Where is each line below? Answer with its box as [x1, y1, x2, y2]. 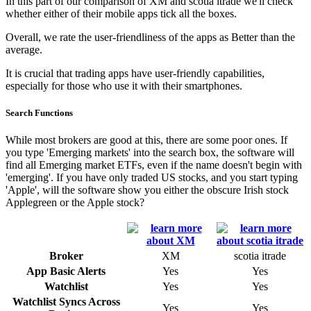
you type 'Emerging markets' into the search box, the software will [6, 146, 294, 158]
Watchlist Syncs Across [12, 295, 120, 308]
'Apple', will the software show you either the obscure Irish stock [6, 183, 289, 196]
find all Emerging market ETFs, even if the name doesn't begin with [6, 158, 302, 171]
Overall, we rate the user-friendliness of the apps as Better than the [6, 31, 295, 43]
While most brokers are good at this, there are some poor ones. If [6, 133, 287, 146]
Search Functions [6, 107, 73, 118]
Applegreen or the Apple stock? [6, 196, 144, 208]
